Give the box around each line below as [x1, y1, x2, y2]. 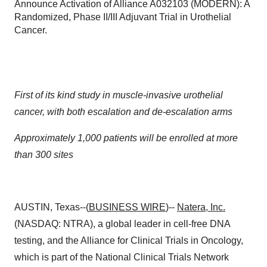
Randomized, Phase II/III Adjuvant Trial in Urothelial [14, 12, 231, 22]
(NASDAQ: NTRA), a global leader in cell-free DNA [14, 219, 230, 229]
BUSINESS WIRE [89, 202, 166, 212]
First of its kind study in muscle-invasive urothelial [14, 90, 223, 100]
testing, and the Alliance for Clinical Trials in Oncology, [14, 235, 243, 246]
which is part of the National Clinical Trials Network [14, 252, 229, 262]
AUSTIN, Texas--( [14, 202, 89, 212]
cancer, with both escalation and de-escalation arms [14, 107, 232, 117]
